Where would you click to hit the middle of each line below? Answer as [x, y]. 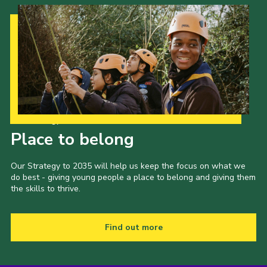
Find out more [133, 227]
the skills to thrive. [45, 188]
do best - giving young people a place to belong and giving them [133, 177]
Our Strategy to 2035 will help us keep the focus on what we [128, 166]
